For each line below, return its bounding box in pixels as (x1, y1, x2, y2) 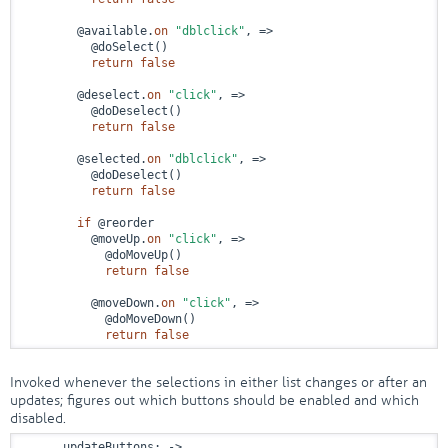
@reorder (91, 216, 154, 230)
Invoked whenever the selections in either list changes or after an (10, 374, 427, 391)
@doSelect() (21, 40, 168, 54)
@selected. (21, 152, 147, 166)
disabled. (10, 410, 66, 427)
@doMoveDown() (21, 312, 196, 326)
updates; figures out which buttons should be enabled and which (10, 392, 419, 409)
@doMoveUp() (21, 248, 182, 262)
